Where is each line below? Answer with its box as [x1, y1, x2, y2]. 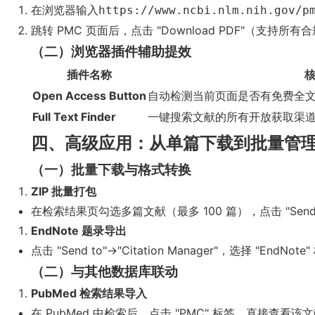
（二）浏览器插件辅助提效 [31, 44, 191, 60]
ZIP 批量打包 [31, 184, 96, 198]
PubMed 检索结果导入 [31, 286, 147, 300]
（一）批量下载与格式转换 [31, 162, 191, 178]
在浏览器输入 [31, 3, 98, 17]
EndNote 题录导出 [31, 224, 127, 238]
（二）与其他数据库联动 [31, 264, 178, 280]
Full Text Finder [32, 110, 116, 124]
